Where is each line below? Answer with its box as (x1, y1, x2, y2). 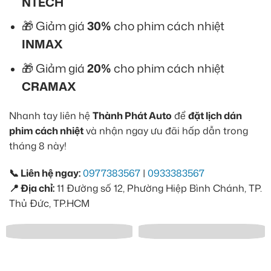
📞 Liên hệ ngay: (9, 166, 80, 180)
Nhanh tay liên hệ (9, 108, 93, 122)
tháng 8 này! (9, 139, 67, 152)
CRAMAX (21, 77, 76, 94)
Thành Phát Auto (93, 108, 172, 122)
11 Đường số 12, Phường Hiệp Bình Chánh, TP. (54, 181, 262, 195)
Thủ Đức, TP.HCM (9, 197, 90, 211)
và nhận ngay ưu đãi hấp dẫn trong (83, 123, 248, 137)
